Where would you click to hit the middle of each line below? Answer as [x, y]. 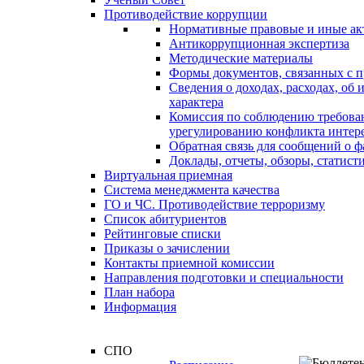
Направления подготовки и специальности [224, 277]
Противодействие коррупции [186, 14]
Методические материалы [241, 58]
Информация [140, 307]
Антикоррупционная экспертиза [259, 43]
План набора [139, 292]
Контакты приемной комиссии [189, 263]
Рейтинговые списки [162, 234]
